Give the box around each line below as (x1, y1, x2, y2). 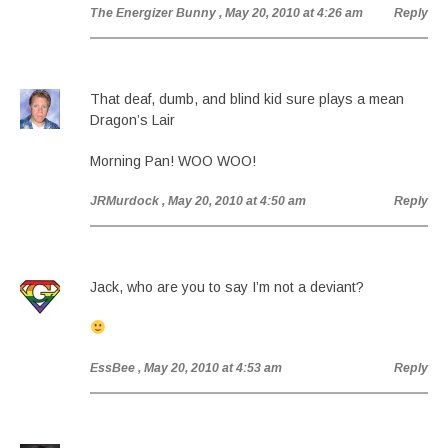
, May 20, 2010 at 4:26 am (219, 6, 363, 20)
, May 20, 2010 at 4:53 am (138, 361, 282, 375)
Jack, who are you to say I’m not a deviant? (90, 279, 364, 295)
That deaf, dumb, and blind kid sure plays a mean (90, 91, 404, 107)
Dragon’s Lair (90, 112, 175, 128)
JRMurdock (90, 194, 159, 208)
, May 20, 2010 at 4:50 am (162, 194, 306, 208)
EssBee (90, 361, 135, 375)
